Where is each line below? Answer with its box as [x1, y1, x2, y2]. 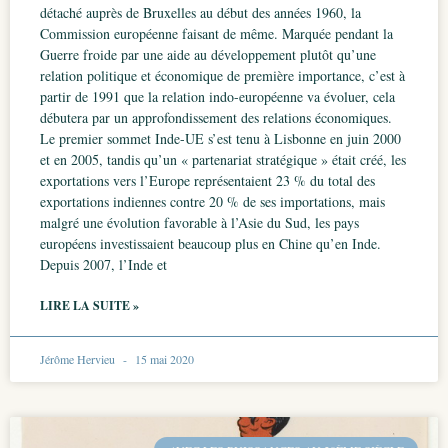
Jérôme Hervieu [40, 351, 118, 367]
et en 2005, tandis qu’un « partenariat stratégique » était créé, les [40, 150, 406, 169]
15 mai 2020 [132, 351, 194, 367]
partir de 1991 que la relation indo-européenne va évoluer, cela [40, 87, 395, 106]
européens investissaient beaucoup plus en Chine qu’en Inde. [40, 234, 381, 253]
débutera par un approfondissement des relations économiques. [40, 108, 392, 127]
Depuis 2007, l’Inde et [40, 255, 167, 274]
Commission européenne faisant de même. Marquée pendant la [40, 24, 393, 43]
